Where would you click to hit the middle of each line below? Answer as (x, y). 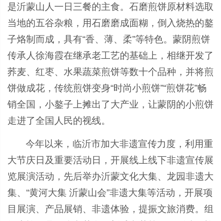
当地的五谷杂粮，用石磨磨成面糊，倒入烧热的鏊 (110, 23)
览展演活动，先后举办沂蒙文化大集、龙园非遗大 (110, 176)
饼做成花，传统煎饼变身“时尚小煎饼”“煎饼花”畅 (107, 88)
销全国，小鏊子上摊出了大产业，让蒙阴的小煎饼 (110, 104)
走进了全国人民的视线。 (59, 121)
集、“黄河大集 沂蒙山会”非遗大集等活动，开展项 (110, 193)
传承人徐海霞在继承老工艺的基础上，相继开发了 (110, 55)
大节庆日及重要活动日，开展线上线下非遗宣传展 (110, 160)
